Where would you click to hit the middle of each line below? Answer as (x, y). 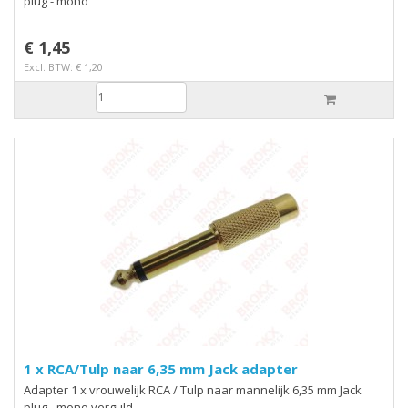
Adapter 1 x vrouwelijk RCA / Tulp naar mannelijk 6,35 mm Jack (193, 389)
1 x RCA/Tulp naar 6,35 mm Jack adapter (161, 368)
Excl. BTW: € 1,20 (63, 66)
